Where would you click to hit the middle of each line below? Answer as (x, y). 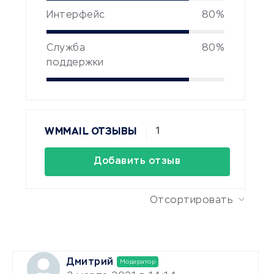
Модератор (137, 261)
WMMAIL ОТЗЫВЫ (91, 132)
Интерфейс (76, 16)
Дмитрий (90, 262)
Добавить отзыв (138, 161)
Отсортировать (191, 200)
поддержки (75, 63)
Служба (66, 49)
